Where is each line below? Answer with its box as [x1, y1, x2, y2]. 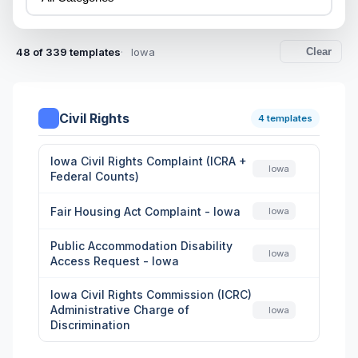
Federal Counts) [50, 169, 139, 183]
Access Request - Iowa [50, 254, 179, 268]
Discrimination [50, 318, 130, 332]
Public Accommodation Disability [50, 239, 233, 253]
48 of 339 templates [16, 45, 121, 58]
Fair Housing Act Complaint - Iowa [50, 204, 241, 218]
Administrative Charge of [50, 303, 189, 316]
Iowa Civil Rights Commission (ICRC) [50, 288, 252, 301]
